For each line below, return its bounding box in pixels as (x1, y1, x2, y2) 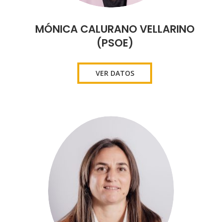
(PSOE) (96, 35, 133, 50)
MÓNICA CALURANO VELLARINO (35, 21, 195, 36)
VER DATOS (95, 68, 134, 78)
